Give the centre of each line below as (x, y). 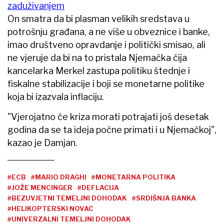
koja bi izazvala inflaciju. (56, 96)
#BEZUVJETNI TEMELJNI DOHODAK (67, 198)
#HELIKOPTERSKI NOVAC (50, 208)
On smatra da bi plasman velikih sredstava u (98, 18)
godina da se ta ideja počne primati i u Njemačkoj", (112, 129)
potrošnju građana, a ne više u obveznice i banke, (109, 31)
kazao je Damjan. (42, 142)
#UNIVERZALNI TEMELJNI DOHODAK (69, 219)
